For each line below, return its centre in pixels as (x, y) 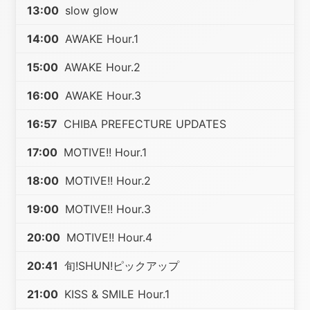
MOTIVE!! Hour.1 (104, 152)
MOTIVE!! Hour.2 (107, 181)
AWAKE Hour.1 (100, 39)
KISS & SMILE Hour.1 (116, 294)
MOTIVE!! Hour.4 (108, 237)
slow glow (90, 10)
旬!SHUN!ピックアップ (120, 266)
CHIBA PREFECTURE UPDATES (144, 124)
